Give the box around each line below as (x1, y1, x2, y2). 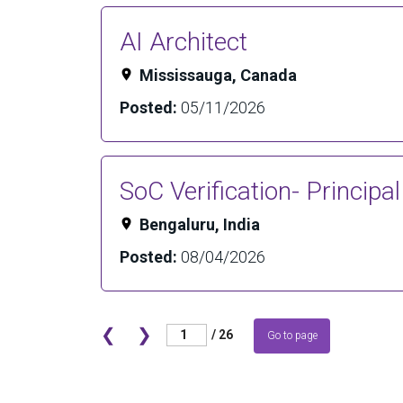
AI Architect (120, 27, 247, 57)
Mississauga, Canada (139, 66, 297, 85)
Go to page (266, 329, 318, 342)
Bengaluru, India (139, 215, 260, 234)
